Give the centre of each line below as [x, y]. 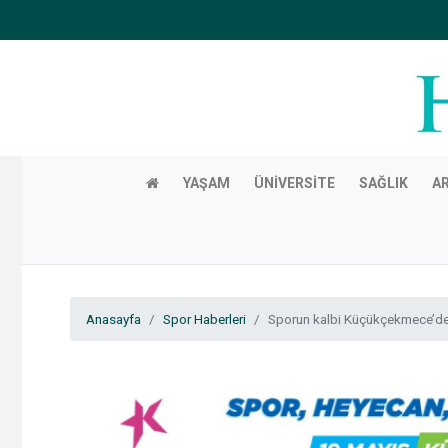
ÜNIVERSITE [294, 182]
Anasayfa [113, 318]
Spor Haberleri [204, 318]
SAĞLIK [383, 182]
